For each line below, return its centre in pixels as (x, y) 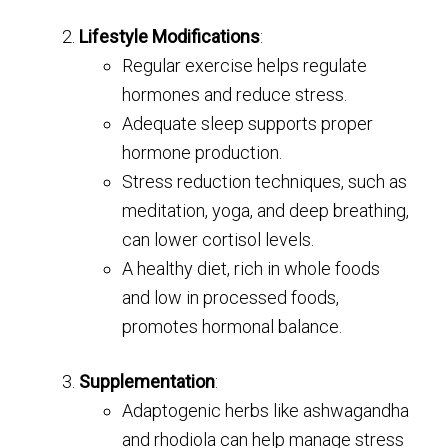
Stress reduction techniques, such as (265, 182)
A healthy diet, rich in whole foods (251, 269)
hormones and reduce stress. (235, 95)
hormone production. (202, 153)
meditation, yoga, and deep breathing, (266, 211)
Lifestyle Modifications (170, 37)
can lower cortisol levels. (218, 240)
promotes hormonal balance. (232, 327)
